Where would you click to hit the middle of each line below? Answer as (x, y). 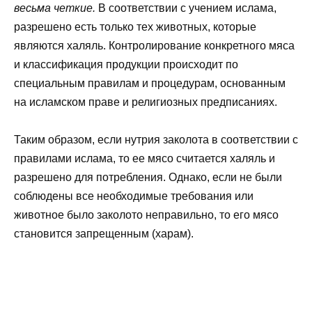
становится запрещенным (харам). (104, 233)
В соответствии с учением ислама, (186, 8)
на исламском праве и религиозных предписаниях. (146, 102)
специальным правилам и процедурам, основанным (150, 83)
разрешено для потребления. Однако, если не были (148, 177)
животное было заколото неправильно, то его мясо (146, 214)
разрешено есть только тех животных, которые (135, 26)
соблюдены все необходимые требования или (134, 196)
